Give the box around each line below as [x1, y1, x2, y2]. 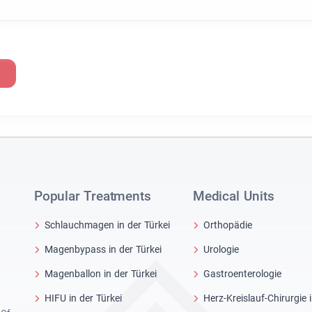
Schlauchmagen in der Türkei [45, 219, 170, 231]
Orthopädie [203, 219, 252, 231]
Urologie [203, 243, 239, 255]
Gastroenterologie [203, 267, 281, 279]
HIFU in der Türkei [45, 292, 122, 304]
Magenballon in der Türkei [45, 267, 157, 279]
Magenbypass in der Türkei [45, 243, 162, 255]
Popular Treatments [34, 188, 151, 204]
